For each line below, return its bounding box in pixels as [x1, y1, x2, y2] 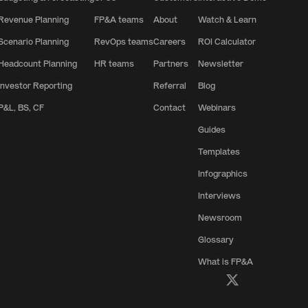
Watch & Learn [198, 14, 256, 25]
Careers [153, 36, 186, 47]
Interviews [198, 190, 241, 201]
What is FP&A [198, 256, 253, 267]
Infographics [198, 168, 247, 179]
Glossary [198, 234, 234, 245]
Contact [153, 102, 186, 113]
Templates [198, 146, 240, 157]
